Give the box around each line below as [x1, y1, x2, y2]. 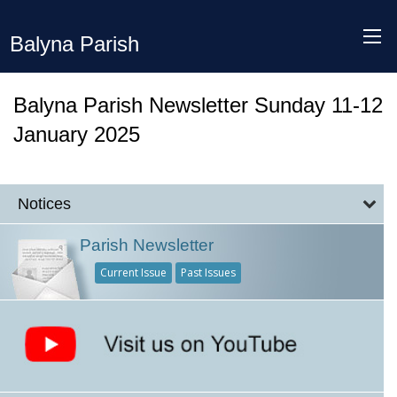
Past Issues [181, 265, 237, 280]
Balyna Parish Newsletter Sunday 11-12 [13, 93, 383, 117]
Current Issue [100, 265, 167, 280]
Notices [18, 195, 71, 213]
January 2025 [13, 122, 140, 146]
